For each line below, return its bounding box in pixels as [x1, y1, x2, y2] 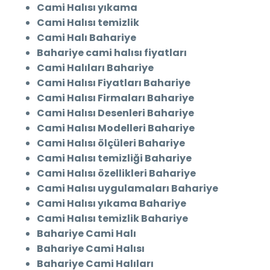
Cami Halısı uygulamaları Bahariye [37, 181, 218, 196]
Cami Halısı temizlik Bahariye [37, 212, 188, 226]
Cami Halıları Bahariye [37, 61, 154, 75]
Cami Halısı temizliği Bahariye [37, 151, 192, 166]
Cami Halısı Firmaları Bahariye [37, 91, 194, 105]
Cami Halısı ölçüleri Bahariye [37, 136, 185, 151]
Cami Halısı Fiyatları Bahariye [37, 76, 190, 90]
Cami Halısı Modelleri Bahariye [37, 121, 195, 136]
